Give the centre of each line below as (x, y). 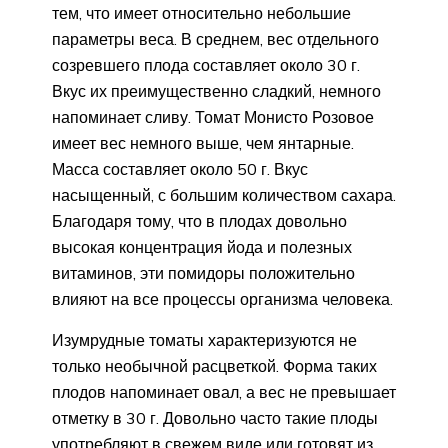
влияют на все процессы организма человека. (222, 299)
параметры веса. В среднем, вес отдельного (215, 39)
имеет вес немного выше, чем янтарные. (203, 143)
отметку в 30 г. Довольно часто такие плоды (215, 418)
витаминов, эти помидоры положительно (203, 273)
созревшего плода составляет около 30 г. (206, 65)
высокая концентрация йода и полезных (202, 247)
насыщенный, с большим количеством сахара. (224, 195)
